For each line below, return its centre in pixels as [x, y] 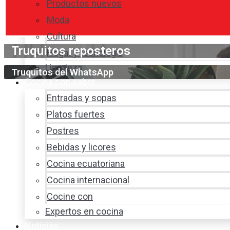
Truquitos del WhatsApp [62, 72]
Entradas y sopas [82, 98]
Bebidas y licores [81, 147]
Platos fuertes [76, 114]
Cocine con [70, 197]
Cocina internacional [88, 180]
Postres [63, 131]
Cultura [61, 36]
